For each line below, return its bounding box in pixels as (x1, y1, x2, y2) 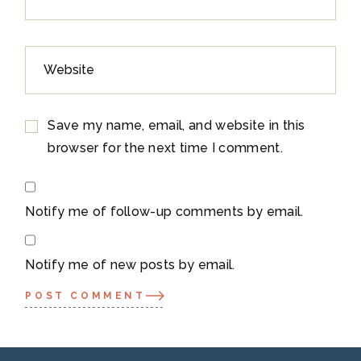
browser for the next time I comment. (48, 140, 283, 156)
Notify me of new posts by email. (25, 257, 235, 272)
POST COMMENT (25, 289, 146, 301)
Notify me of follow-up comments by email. (25, 204, 304, 219)
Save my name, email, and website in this (48, 118, 305, 133)
